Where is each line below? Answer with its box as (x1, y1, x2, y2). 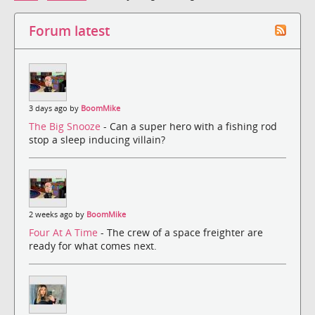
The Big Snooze (29, 120, 103, 134)
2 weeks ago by (29, 210, 86, 220)
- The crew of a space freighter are (101, 226, 263, 240)
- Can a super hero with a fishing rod (103, 120, 277, 134)
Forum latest (29, 21, 110, 39)
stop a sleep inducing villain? (29, 133, 165, 147)
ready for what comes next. (29, 239, 157, 253)
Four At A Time (29, 226, 101, 240)
